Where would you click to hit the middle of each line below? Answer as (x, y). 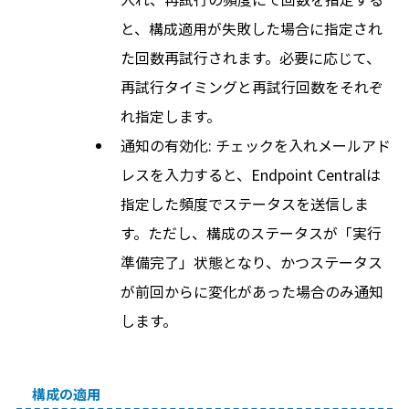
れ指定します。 (170, 116)
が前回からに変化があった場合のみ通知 (252, 291)
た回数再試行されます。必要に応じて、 (250, 58)
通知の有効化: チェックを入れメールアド (255, 145)
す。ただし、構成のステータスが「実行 (251, 233)
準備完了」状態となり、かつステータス (251, 262)
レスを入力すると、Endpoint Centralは (250, 174)
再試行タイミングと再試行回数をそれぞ (252, 87)
